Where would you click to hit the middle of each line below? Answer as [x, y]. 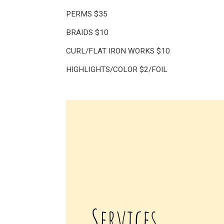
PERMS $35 [87, 14]
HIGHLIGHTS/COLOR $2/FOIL [117, 69]
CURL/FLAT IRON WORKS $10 [118, 51]
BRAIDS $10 [87, 32]
